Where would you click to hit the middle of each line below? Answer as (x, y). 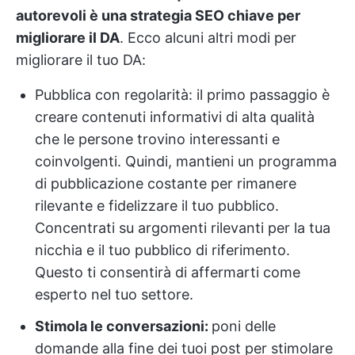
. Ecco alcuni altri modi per (208, 37)
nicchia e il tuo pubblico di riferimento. (162, 250)
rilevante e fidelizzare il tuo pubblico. (157, 205)
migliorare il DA (68, 37)
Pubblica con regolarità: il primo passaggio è (182, 94)
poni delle (244, 326)
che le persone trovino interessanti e (157, 139)
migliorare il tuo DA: (81, 59)
